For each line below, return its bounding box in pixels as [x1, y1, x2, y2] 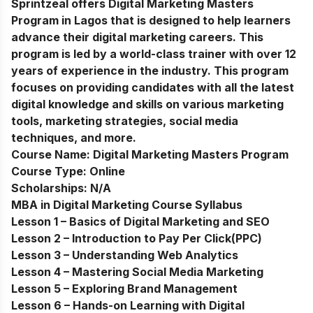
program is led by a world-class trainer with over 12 [11, 47, 296, 61]
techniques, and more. [11, 131, 136, 145]
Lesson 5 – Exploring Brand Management [11, 282, 238, 296]
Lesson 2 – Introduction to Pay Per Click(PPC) [11, 231, 262, 246]
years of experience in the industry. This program [11, 64, 289, 78]
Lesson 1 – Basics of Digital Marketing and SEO [11, 214, 270, 229]
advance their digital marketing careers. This [11, 30, 263, 45]
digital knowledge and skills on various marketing [11, 97, 284, 112]
